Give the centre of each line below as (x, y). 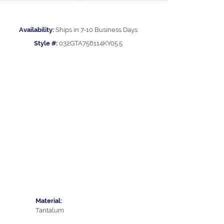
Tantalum (50, 210)
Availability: (36, 29)
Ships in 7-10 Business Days (96, 29)
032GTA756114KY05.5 (90, 43)
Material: (49, 200)
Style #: (45, 43)
